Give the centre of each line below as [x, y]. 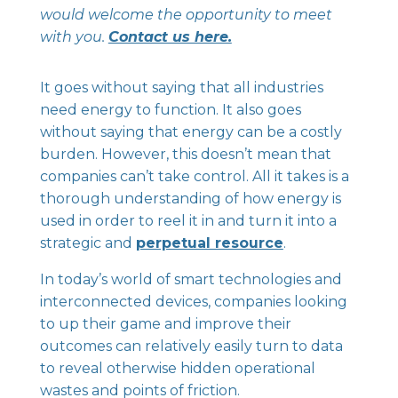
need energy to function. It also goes [170, 110]
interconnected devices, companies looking [193, 302]
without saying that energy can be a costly [191, 132]
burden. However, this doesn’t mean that [185, 154]
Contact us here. [170, 37]
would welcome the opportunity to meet [186, 15]
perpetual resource [209, 243]
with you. [74, 37]
